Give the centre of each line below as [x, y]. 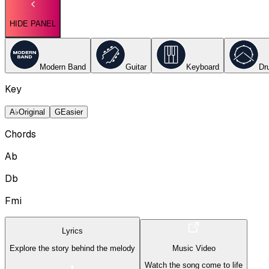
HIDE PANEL [33, 23]
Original [32, 112]
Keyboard [203, 67]
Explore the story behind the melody [72, 248]
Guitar [136, 67]
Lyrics [72, 231]
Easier [72, 112]
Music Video [194, 248]
